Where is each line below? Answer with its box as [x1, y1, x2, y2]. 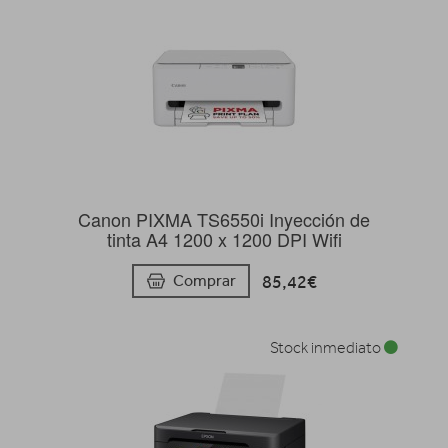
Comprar [172, 270, 236, 290]
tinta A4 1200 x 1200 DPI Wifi [106, 225, 342, 252]
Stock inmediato [270, 338, 384, 357]
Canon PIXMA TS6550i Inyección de [78, 205, 370, 232]
